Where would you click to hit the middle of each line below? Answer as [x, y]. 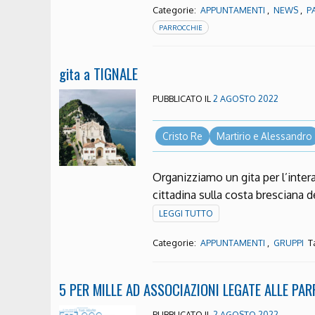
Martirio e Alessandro [264, 136]
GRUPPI [289, 243]
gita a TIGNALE [98, 73]
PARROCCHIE [181, 27]
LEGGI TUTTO [186, 214]
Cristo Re [182, 136]
